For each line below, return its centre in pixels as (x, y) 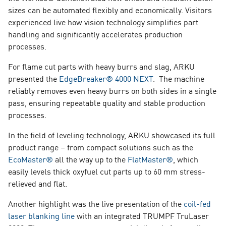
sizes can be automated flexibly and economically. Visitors (110, 9)
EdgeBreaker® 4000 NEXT (106, 78)
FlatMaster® (150, 159)
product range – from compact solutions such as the (101, 147)
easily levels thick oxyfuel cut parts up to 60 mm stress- (107, 171)
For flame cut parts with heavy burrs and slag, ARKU (101, 66)
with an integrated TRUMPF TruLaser (142, 215)
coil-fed (197, 203)
